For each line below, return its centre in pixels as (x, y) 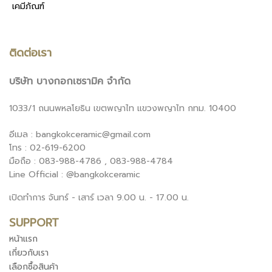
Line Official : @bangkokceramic (75, 175)
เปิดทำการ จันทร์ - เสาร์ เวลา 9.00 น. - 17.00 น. (99, 198)
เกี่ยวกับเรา (29, 253)
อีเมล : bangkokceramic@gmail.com (80, 134)
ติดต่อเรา (30, 53)
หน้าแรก (23, 239)
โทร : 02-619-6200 (47, 148)
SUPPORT (34, 223)
